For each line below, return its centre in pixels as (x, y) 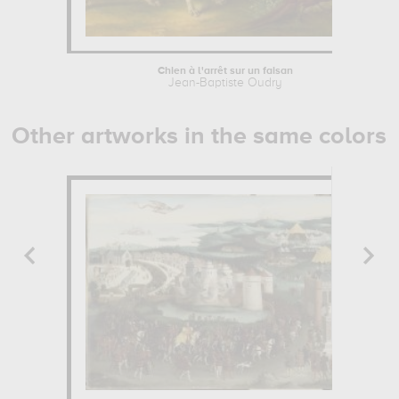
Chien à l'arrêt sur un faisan (225, 72)
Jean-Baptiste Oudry (225, 83)
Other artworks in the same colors (199, 137)
